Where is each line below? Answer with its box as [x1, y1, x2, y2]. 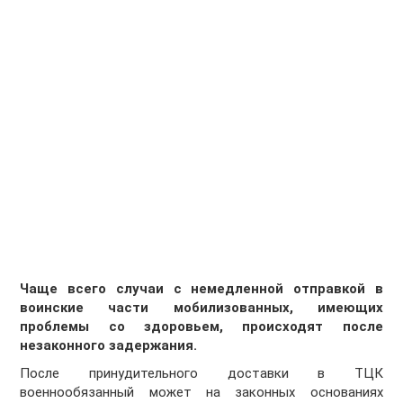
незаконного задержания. [20, 337, 198, 354]
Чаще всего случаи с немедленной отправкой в [20, 281, 383, 298]
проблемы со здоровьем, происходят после [20, 318, 383, 336]
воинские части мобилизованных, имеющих [20, 300, 383, 317]
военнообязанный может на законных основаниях [20, 384, 383, 401]
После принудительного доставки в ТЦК [20, 365, 383, 382]
